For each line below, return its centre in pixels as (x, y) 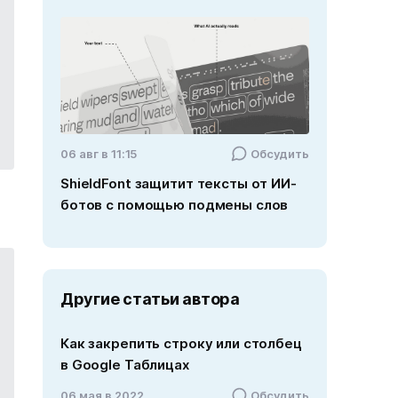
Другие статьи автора (150, 299)
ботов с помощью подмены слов (175, 205)
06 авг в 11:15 (99, 154)
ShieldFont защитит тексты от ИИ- (179, 184)
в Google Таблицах (125, 365)
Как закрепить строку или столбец (181, 344)
